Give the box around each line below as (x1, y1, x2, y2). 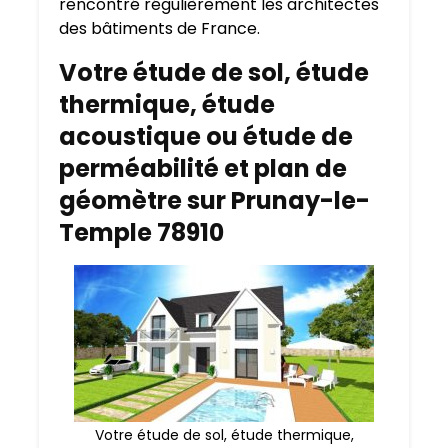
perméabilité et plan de (59, 152, 347, 186)
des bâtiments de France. (59, 17, 260, 41)
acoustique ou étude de (59, 120, 353, 154)
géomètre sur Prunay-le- (59, 184, 370, 218)
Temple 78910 (59, 216, 224, 250)
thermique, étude (59, 88, 275, 122)
